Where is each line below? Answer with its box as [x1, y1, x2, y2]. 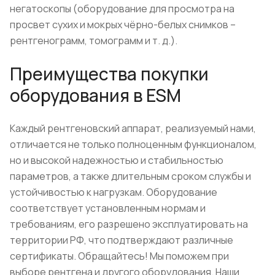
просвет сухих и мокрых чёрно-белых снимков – [10, 17, 236, 31]
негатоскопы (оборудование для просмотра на [10, 1, 234, 15]
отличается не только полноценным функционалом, [10, 137, 257, 151]
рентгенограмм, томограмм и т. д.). [10, 33, 177, 47]
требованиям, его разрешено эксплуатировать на [10, 217, 248, 231]
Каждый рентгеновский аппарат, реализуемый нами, [10, 121, 256, 135]
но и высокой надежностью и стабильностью [10, 153, 223, 167]
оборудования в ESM [10, 83, 181, 107]
